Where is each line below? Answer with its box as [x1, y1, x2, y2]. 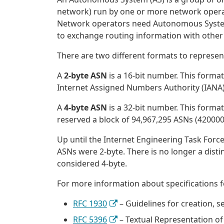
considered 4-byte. [57, 158, 127, 169]
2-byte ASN [64, 70, 107, 81]
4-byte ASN [64, 102, 107, 113]
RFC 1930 [73, 198, 107, 209]
